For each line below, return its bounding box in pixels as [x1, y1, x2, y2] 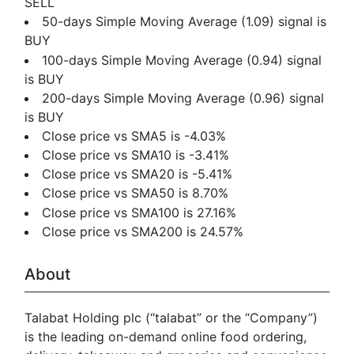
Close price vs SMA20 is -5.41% [42, 166, 233, 183]
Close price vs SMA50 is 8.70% [42, 185, 229, 201]
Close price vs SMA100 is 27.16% [42, 204, 237, 220]
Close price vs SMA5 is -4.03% [42, 127, 227, 144]
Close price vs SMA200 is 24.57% [42, 223, 244, 239]
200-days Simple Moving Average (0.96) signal [42, 89, 325, 106]
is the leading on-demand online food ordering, [24, 328, 307, 345]
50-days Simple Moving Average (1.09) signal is [42, 13, 327, 30]
